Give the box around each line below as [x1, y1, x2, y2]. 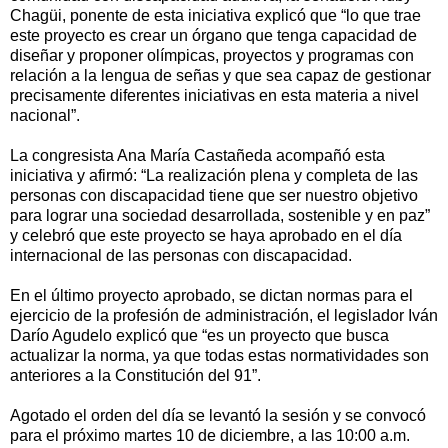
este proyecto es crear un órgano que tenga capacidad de [10, 26, 417, 44]
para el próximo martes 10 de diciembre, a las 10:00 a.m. [10, 426, 410, 444]
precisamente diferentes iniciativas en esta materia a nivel [10, 86, 419, 104]
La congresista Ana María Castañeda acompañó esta [10, 146, 385, 164]
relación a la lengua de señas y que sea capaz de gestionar [10, 66, 431, 84]
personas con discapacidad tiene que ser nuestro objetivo [10, 186, 418, 204]
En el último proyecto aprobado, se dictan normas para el [10, 286, 413, 304]
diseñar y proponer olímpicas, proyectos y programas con [10, 46, 414, 64]
